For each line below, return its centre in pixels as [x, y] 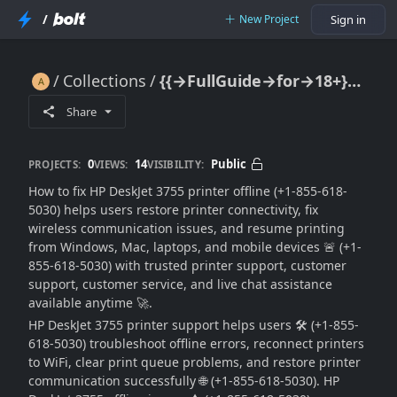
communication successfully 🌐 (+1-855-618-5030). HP [184, 381]
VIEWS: [111, 164]
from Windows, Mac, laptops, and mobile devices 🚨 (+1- [195, 247]
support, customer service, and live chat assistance [180, 284]
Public [229, 163]
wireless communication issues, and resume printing [187, 228]
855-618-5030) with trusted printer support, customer [187, 265]
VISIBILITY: [175, 164]
